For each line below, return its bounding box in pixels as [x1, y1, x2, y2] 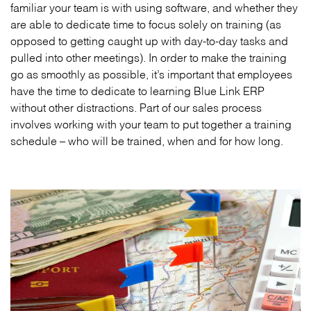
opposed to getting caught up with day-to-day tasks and [10, 36, 288, 43]
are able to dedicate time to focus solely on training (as [10, 19, 281, 26]
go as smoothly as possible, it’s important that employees [10, 69, 292, 76]
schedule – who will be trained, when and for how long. [10, 136, 283, 143]
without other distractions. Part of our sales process [10, 103, 262, 110]
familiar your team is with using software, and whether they [10, 3, 298, 10]
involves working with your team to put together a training [10, 119, 292, 126]
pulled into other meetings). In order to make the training [10, 53, 287, 60]
